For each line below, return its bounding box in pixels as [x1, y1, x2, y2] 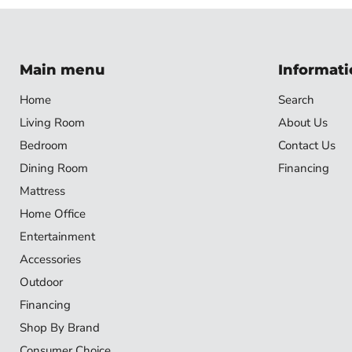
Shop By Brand [20, 319, 100, 335]
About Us [277, 114, 328, 130]
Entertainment [20, 228, 95, 244]
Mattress [20, 182, 65, 199]
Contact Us [277, 137, 335, 153]
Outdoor [20, 273, 63, 290]
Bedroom [20, 137, 68, 153]
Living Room [20, 114, 85, 130]
